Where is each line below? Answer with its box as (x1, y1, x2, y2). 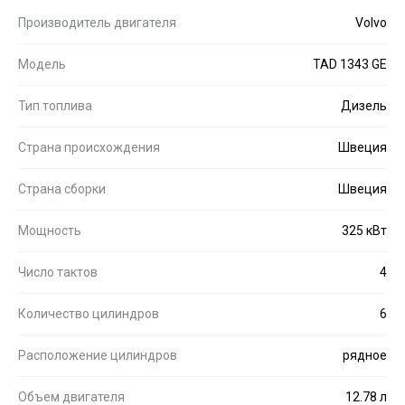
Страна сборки (18, 181, 106, 196)
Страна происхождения (18, 139, 160, 155)
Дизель (341, 98, 387, 113)
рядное (343, 347, 387, 363)
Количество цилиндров (18, 306, 159, 321)
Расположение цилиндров (18, 347, 177, 363)
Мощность (18, 222, 81, 238)
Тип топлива (18, 98, 92, 113)
